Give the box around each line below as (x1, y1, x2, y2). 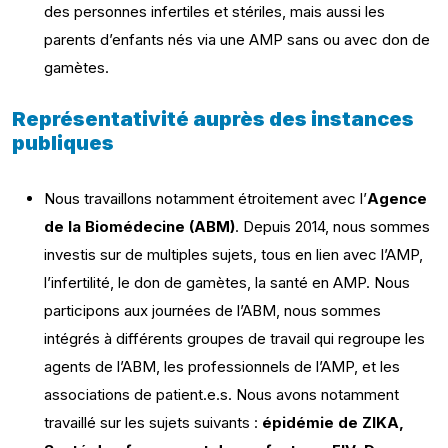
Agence (367, 189, 427, 208)
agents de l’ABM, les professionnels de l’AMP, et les (44, 357, 400, 376)
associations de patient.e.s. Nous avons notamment (44, 385, 399, 404)
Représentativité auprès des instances (12, 107, 414, 131)
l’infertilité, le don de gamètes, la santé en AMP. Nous (44, 273, 410, 292)
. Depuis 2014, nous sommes (235, 217, 430, 236)
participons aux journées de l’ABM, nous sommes (44, 301, 381, 320)
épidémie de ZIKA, (262, 413, 404, 432)
